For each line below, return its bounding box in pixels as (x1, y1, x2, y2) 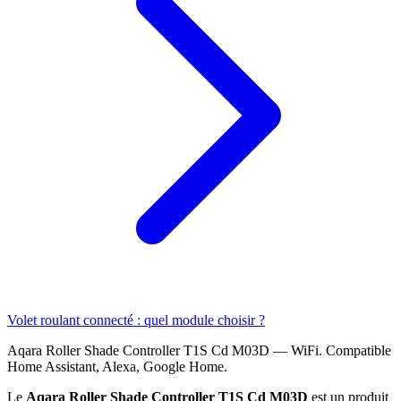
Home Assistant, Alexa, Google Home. (7, 358, 227, 374)
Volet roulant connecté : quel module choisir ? (7, 311, 265, 328)
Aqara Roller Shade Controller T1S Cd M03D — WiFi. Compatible (7, 342, 391, 358)
